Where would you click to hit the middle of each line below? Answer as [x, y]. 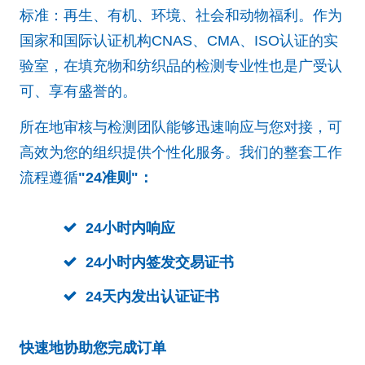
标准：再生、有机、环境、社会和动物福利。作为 [181, 15]
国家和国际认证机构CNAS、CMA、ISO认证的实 [179, 40]
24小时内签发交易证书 [160, 262]
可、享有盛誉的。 [78, 91]
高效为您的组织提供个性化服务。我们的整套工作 [181, 152]
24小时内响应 [130, 228]
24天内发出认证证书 [152, 296]
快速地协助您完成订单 [93, 347]
